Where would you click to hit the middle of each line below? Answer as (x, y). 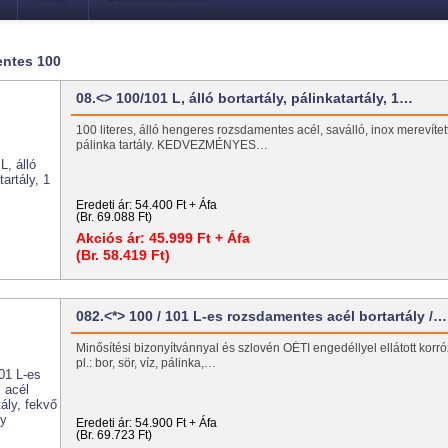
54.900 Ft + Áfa (176, 422)
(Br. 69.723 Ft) (114, 434)
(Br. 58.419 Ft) (123, 254)
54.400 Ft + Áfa (176, 204)
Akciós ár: (111, 237)
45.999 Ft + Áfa (198, 237)
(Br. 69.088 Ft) (114, 216)
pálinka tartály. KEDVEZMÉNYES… (172, 144)
